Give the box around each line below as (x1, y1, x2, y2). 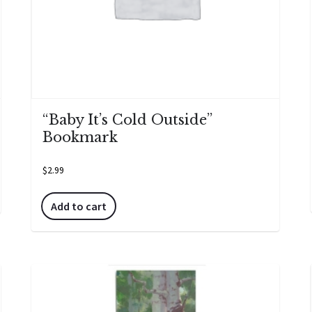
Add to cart (50, 198, 107, 213)
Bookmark (42, 128, 118, 146)
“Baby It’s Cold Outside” (42, 111, 212, 128)
